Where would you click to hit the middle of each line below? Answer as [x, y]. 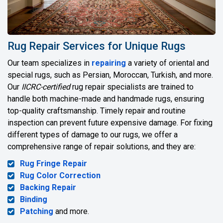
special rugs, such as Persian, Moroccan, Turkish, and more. [110, 75]
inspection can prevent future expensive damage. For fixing [110, 123]
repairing [109, 63]
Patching [37, 212]
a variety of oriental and [167, 63]
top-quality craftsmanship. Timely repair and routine [97, 111]
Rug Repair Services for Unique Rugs [97, 46]
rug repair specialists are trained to [132, 87]
